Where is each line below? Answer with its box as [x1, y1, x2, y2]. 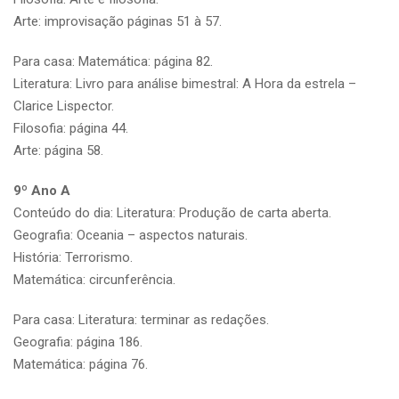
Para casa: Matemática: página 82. [13, 53, 213, 69]
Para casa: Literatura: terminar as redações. [13, 311, 269, 328]
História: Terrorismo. [13, 248, 133, 265]
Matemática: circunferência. [13, 271, 175, 288]
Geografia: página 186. [13, 333, 142, 350]
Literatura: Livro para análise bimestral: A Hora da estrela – [13, 75, 356, 92]
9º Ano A [13, 182, 70, 199]
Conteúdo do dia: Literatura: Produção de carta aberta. [13, 204, 331, 221]
